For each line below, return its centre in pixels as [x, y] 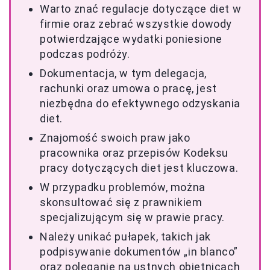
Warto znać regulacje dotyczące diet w [141, 9]
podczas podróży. [85, 54]
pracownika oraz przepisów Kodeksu [134, 153]
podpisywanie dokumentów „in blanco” [139, 252]
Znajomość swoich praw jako [115, 138]
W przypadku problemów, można [123, 187]
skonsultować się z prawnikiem [121, 202]
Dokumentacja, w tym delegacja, [124, 73]
